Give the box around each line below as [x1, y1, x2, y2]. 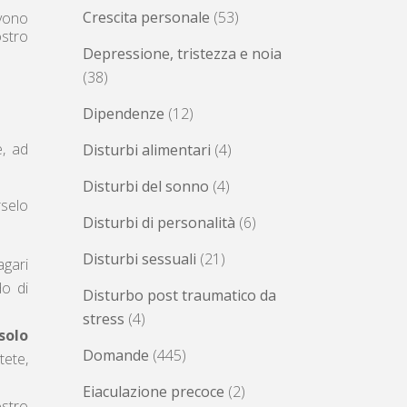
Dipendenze [83, 104, 164, 124]
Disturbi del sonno [83, 176, 209, 197]
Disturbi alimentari [83, 140, 211, 161]
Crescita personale [83, 7, 210, 28]
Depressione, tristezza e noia [83, 44, 282, 65]
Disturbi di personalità [83, 213, 235, 233]
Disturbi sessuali [83, 249, 196, 270]
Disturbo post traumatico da [83, 285, 276, 306]
